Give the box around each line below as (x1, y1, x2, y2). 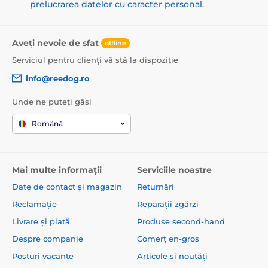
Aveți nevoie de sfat (12, 37, 101, 48)
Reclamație (12, 199, 57, 209)
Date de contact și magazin (12, 182, 122, 192)
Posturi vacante (12, 251, 74, 261)
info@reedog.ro (26, 73, 90, 83)
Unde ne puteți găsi (12, 96, 92, 106)
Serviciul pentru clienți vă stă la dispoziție (12, 55, 178, 65)
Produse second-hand (137, 217, 225, 227)
